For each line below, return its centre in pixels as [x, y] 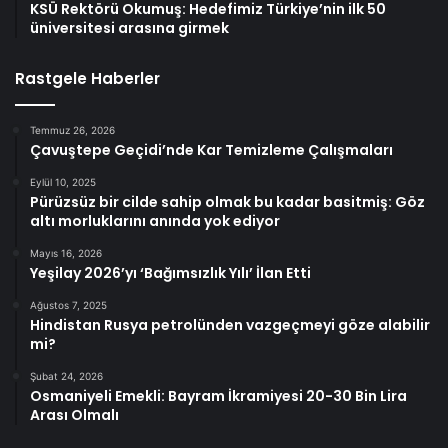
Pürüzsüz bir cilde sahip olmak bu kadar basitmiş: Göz [227, 201]
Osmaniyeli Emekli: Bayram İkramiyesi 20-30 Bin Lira [218, 395]
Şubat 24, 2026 [66, 375]
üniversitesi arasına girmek [129, 27]
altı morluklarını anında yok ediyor [155, 220]
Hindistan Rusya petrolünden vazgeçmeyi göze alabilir [230, 324]
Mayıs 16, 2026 [66, 252]
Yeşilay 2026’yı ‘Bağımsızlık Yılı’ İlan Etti [170, 272]
